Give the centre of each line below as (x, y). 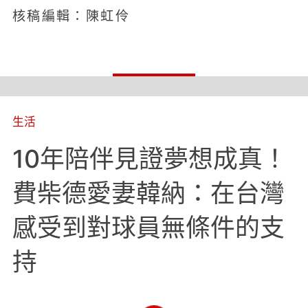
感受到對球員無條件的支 (148, 227)
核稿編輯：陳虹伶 (71, 16)
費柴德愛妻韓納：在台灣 (148, 193)
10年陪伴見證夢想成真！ (150, 158)
